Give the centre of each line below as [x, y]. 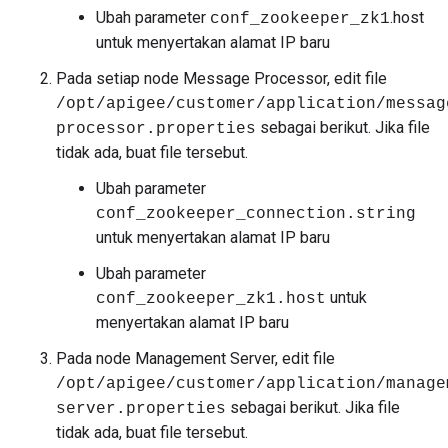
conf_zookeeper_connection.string [256, 214]
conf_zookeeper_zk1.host [211, 299]
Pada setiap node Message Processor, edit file [221, 78]
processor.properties [156, 129]
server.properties [141, 409]
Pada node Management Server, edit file [195, 358]
